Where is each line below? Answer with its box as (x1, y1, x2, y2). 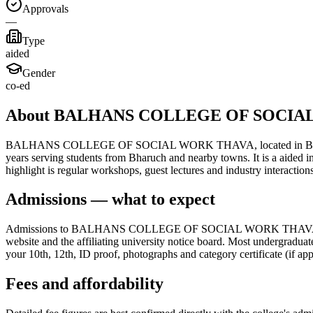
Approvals (22, 2, 68, 15)
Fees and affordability (6, 275, 163, 293)
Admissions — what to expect (6, 190, 215, 209)
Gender (22, 66, 55, 79)
